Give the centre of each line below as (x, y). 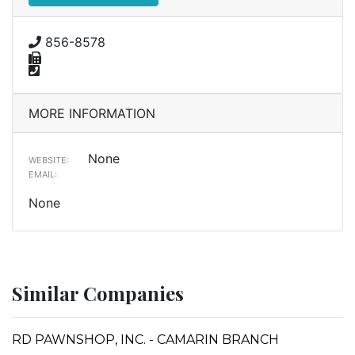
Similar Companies (98, 293)
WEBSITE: (49, 160)
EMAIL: (43, 174)
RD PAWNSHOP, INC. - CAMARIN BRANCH (145, 339)
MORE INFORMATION (92, 113)
